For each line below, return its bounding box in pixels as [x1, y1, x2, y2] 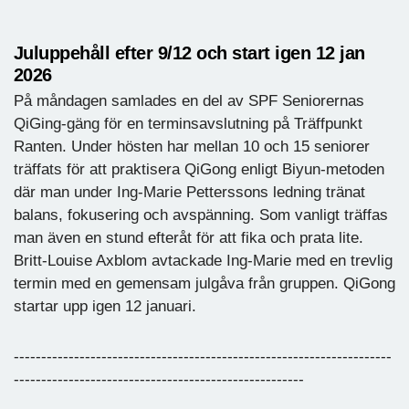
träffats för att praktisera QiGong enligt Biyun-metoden [14, 160, 384, 178]
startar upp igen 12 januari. [14, 297, 196, 315]
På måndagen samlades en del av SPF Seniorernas [14, 91, 364, 110]
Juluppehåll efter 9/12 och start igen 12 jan [14, 42, 365, 63]
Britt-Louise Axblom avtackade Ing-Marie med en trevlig [14, 251, 393, 269]
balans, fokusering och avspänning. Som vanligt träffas [14, 205, 388, 224]
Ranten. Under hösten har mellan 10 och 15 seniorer [14, 137, 370, 155]
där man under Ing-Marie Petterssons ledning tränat [14, 183, 365, 201]
